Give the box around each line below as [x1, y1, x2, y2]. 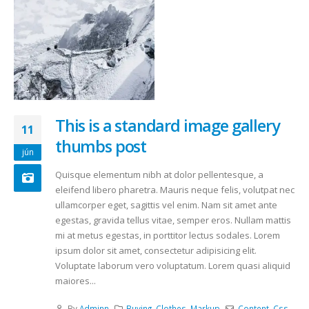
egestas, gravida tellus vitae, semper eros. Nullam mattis [55, 213, 291, 226]
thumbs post [55, 134, 147, 157]
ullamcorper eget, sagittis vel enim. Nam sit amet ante [55, 198, 277, 211]
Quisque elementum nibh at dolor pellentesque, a [55, 168, 263, 181]
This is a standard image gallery [55, 114, 280, 137]
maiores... [55, 274, 96, 287]
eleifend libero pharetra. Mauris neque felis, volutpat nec [55, 183, 295, 196]
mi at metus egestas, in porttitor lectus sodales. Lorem [55, 228, 280, 241]
